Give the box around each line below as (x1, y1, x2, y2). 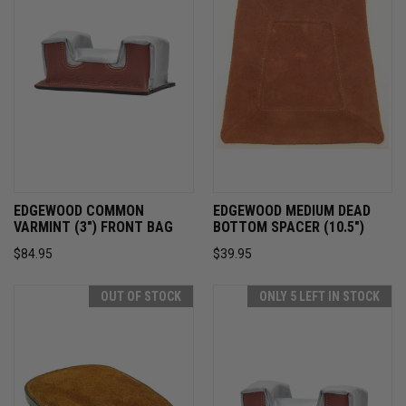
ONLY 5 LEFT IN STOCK (259, 288, 380, 304)
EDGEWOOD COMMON (14, 201, 144, 219)
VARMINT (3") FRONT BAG (14, 217, 173, 236)
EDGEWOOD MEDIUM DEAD (212, 201, 371, 219)
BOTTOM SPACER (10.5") (212, 217, 364, 236)
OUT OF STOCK (100, 288, 181, 304)
